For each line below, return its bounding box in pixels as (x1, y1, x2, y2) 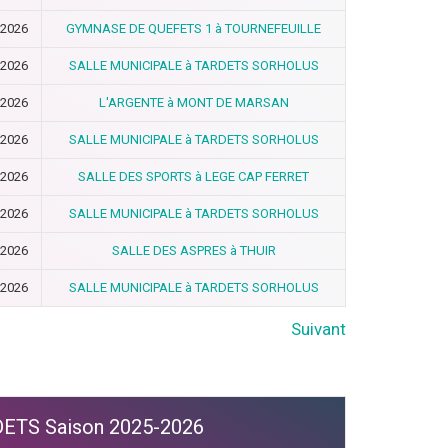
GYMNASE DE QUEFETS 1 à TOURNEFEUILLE (66, 21, 321, 36)
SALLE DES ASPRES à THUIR (111, 243, 276, 258)
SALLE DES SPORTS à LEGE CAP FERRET (78, 169, 309, 184)
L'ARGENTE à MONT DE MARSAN (98, 95, 289, 110)
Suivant (291, 318, 346, 339)
